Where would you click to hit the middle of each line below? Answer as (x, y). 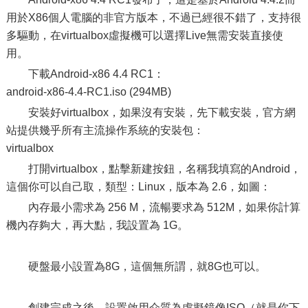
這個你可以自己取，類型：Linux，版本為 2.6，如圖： (138, 187)
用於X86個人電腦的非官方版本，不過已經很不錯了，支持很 (153, 18)
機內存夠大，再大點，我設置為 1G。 (97, 225)
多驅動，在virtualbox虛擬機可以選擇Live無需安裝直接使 (144, 35)
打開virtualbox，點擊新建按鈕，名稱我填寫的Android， (164, 169)
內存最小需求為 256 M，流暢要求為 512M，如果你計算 (164, 207)
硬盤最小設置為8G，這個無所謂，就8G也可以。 (147, 266)
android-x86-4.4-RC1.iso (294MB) (88, 92)
